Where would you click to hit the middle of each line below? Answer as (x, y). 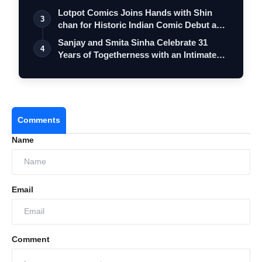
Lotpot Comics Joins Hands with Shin (135, 12)
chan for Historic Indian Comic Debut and (142, 25)
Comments (39, 120)
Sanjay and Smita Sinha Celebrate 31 (133, 42)
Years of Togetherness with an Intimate (137, 54)
